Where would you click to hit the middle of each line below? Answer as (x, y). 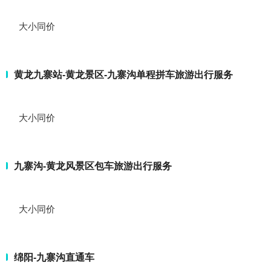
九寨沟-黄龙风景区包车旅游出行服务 (93, 166)
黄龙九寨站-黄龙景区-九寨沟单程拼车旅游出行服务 (123, 74)
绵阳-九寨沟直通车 (54, 257)
